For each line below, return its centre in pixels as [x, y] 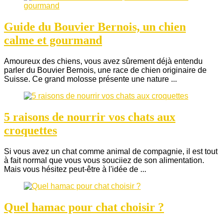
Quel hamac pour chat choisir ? [84, 207]
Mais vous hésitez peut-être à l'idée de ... [75, 169]
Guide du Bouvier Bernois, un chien [95, 27]
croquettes [30, 130]
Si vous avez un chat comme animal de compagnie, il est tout [111, 151]
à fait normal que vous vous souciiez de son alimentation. [104, 160]
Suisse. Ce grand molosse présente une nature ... [90, 79]
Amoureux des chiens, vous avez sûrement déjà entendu [103, 61]
